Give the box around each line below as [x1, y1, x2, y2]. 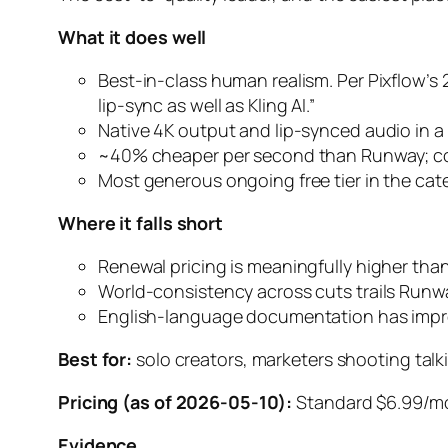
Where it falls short [58, 210, 223, 235]
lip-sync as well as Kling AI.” [98, 92, 315, 117]
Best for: [58, 346, 133, 371]
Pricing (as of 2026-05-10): [58, 389, 293, 414]
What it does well [58, 24, 207, 49]
